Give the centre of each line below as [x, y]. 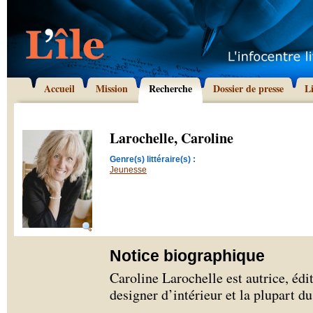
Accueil [59, 88]
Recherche [170, 88]
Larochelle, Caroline [172, 138]
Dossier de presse [248, 88]
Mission [112, 88]
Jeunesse [128, 170]
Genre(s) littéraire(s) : [153, 159]
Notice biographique [187, 256]
